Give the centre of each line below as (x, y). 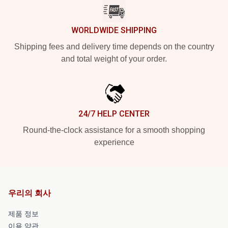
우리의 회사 (30, 193)
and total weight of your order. (114, 59)
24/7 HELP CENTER (114, 113)
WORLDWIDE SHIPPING (114, 30)
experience (114, 142)
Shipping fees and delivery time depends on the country (114, 46)
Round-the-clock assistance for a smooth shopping (114, 130)
